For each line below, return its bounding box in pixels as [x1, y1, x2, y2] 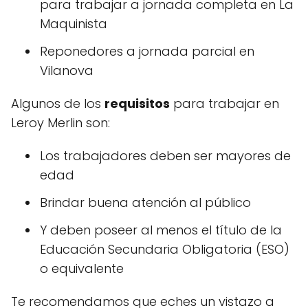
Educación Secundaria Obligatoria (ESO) [40, 240, 289, 258]
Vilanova [40, 61, 93, 79]
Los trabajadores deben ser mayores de [40, 146, 291, 164]
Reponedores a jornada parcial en [40, 42, 254, 60]
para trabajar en [170, 94, 279, 112]
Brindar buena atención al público [40, 193, 251, 211]
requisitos [104, 94, 170, 112]
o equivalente [40, 259, 124, 277]
